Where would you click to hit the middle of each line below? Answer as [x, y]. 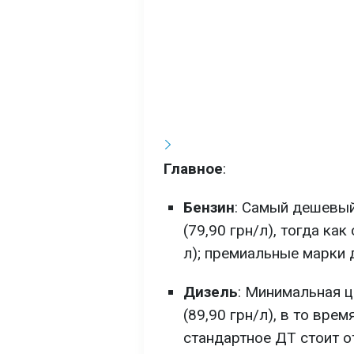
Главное [193, 169]
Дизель [211, 292]
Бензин [209, 207]
